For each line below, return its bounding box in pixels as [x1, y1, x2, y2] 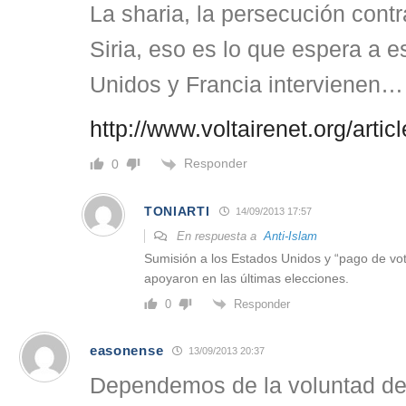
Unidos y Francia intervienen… [90, 72, 403, 98]
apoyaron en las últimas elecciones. [144, 270, 349, 285]
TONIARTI [144, 203, 210, 218]
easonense [90, 342, 164, 358]
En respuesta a [173, 228, 264, 243]
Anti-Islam [264, 228, 317, 243]
